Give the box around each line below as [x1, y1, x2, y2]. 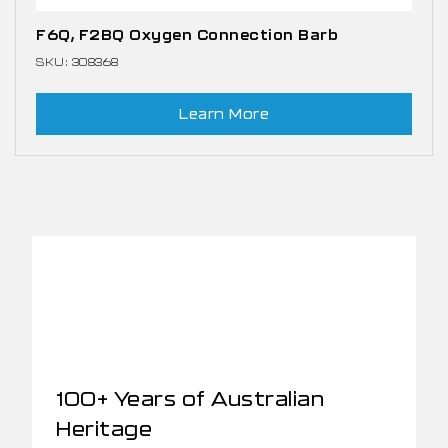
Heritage [56, 416, 152, 441]
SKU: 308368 [36, 55, 119, 69]
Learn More [179, 105, 269, 123]
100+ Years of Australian [56, 386, 324, 411]
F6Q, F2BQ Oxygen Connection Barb [36, 26, 338, 44]
